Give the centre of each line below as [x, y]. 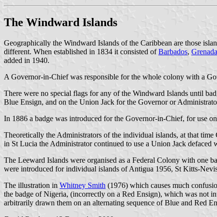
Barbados [173, 51]
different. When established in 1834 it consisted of [81, 51]
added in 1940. [27, 60]
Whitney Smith [83, 185]
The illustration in [32, 185]
